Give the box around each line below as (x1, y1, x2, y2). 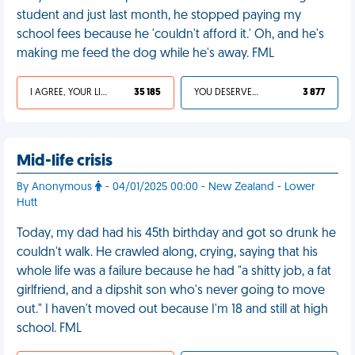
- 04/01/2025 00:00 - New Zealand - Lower (102, 181, 315, 193)
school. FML (17, 323, 82, 335)
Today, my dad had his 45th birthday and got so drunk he (17, 227, 336, 240)
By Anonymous (17, 181, 95, 193)
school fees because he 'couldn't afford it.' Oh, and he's (17, 29, 324, 41)
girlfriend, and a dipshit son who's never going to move (17, 284, 325, 297)
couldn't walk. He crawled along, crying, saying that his (17, 246, 318, 259)
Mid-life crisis (17, 154, 113, 170)
